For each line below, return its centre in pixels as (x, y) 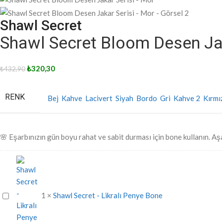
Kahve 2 (188, 98)
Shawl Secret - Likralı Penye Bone (108, 195)
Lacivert (100, 98)
